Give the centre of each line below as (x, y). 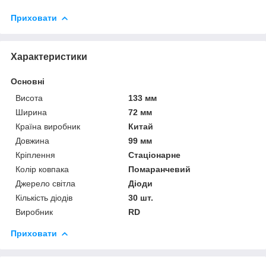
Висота (29, 98)
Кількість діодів (44, 197)
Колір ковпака (42, 169)
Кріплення (35, 155)
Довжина (32, 140)
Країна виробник (48, 126)
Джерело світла (45, 183)
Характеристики (49, 56)
